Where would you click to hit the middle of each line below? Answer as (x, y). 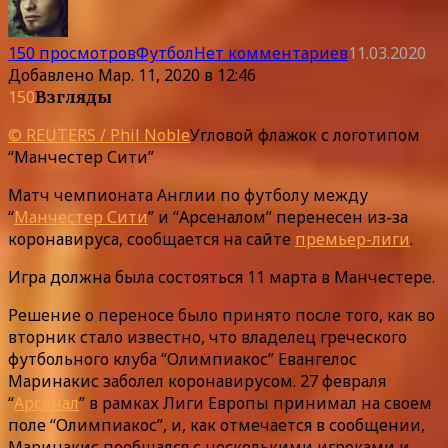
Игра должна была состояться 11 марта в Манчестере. (221, 276)
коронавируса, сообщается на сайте (151, 238)
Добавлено (51, 74)
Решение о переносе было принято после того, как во (221, 314)
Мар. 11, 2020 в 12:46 (177, 74)
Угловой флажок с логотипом (305, 134)
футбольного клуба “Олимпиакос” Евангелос (182, 358)
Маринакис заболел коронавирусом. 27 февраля (197, 380)
